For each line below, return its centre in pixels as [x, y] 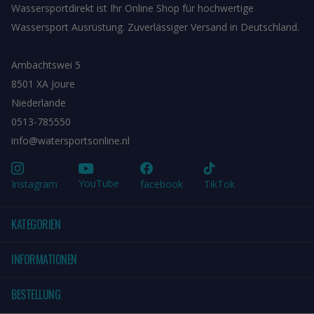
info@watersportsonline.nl [70, 141]
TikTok [219, 184]
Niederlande [39, 103]
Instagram [34, 184]
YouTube [99, 183]
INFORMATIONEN [44, 260]
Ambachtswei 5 [46, 65]
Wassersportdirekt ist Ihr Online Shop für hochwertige [132, 8]
